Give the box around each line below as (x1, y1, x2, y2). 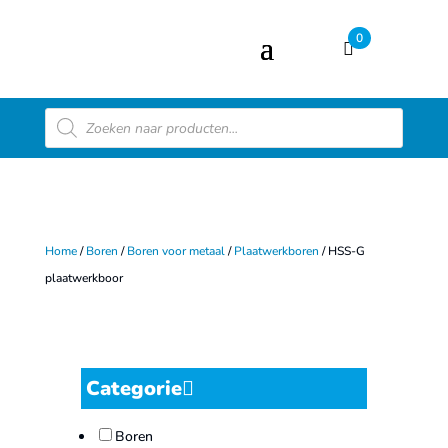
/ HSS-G (318, 243, 365, 259)
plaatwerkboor (44, 270, 123, 286)
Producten (43, 104, 118, 126)
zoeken (43, 120, 95, 142)
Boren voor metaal (126, 243, 225, 259)
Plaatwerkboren (233, 243, 319, 259)
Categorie (85, 375, 182, 402)
